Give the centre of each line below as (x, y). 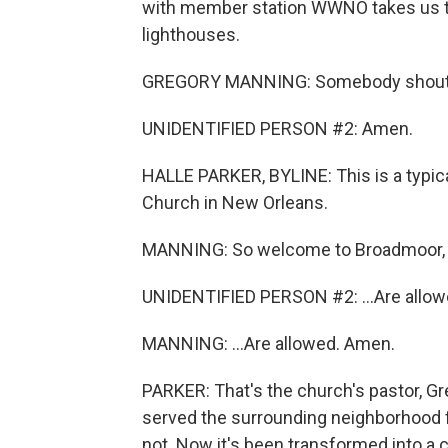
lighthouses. (191, 34)
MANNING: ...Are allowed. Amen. (268, 343)
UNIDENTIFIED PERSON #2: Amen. (277, 128)
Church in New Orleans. (235, 202)
